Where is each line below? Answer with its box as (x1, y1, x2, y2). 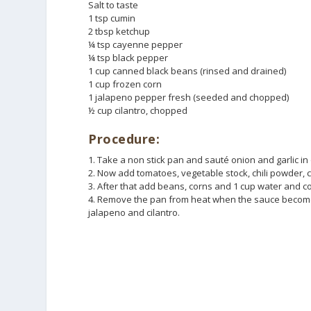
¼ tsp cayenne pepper (88, 38, 183, 51)
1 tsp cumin (88, 12, 136, 25)
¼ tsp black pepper (88, 51, 169, 65)
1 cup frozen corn (88, 78, 162, 91)
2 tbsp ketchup (88, 25, 151, 38)
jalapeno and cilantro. (88, 205, 180, 219)
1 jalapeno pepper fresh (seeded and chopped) (88, 91, 289, 104)
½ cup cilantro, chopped (88, 104, 188, 117)
